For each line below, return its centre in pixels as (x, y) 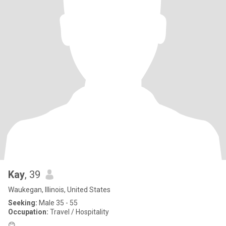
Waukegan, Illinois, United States (59, 190)
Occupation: (28, 212)
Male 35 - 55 (58, 203)
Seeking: (23, 203)
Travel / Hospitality (79, 212)
